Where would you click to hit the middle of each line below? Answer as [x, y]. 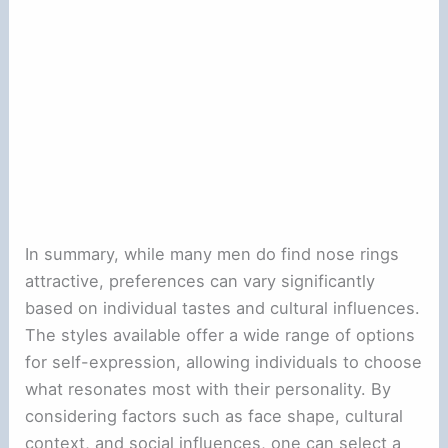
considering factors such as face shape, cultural [214, 415]
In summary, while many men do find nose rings [212, 253]
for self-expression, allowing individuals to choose [224, 361]
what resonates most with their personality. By [208, 388]
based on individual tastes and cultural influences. [223, 307]
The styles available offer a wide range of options [220, 334]
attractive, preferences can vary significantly [200, 280]
